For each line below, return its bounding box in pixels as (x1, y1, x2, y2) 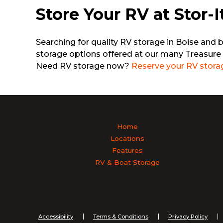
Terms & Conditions (93, 213, 148, 221)
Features (112, 146, 143, 155)
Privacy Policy (168, 213, 208, 221)
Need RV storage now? (36, 61, 131, 71)
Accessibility (38, 213, 73, 221)
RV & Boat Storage (95, 158, 160, 167)
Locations (111, 134, 144, 143)
